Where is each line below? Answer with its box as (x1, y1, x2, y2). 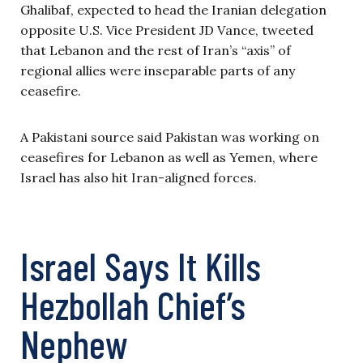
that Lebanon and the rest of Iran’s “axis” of (20, 42, 291, 58)
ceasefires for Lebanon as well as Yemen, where (20, 149, 318, 165)
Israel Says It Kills (20, 242, 261, 289)
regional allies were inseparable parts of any (20, 62, 295, 79)
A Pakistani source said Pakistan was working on (20, 129, 319, 145)
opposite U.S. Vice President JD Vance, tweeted (20, 22, 314, 38)
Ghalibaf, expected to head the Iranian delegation (20, 2, 327, 18)
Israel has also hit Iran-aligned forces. (20, 169, 257, 186)
